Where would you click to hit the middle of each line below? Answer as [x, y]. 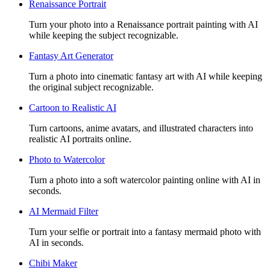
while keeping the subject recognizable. [104, 35]
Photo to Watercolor [67, 159]
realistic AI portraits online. [80, 139]
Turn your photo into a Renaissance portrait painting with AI [143, 24]
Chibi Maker [53, 263]
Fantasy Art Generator [71, 55]
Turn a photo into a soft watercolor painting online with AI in [145, 180]
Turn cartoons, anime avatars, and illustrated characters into [141, 128]
